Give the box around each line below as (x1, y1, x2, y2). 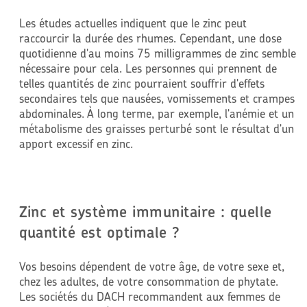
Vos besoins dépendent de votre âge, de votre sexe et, (19, 258, 284, 273)
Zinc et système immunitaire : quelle (19, 201, 272, 221)
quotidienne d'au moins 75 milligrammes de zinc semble (19, 45, 296, 60)
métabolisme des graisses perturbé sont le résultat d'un (19, 121, 294, 136)
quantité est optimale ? (19, 222, 180, 242)
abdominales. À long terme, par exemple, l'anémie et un (19, 106, 294, 121)
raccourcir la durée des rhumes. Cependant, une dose (19, 30, 282, 45)
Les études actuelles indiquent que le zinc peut (19, 15, 247, 30)
